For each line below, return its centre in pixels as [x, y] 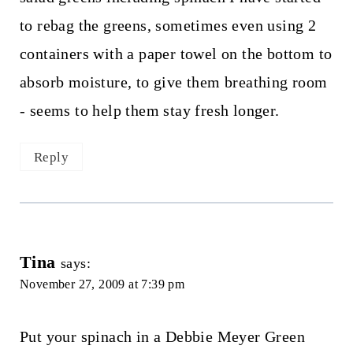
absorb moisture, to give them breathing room [173, 82]
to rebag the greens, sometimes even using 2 [168, 25]
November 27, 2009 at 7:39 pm [102, 284]
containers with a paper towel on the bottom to [176, 53]
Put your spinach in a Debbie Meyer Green [162, 337]
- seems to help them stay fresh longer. [149, 110]
